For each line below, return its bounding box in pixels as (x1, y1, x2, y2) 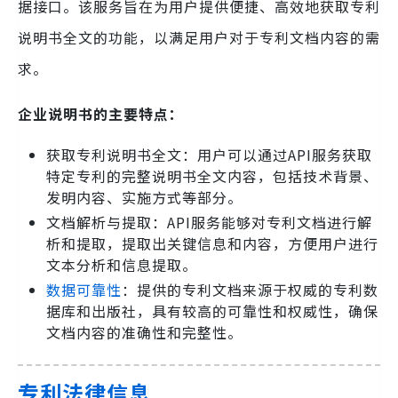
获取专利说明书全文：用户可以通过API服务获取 (46, 144, 372, 166)
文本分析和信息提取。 (46, 254, 197, 276)
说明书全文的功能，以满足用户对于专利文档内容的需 (18, 27, 380, 49)
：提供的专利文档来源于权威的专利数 (122, 279, 378, 301)
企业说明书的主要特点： (18, 103, 184, 125)
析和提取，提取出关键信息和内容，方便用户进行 (46, 233, 378, 255)
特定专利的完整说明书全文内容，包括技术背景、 (46, 165, 378, 187)
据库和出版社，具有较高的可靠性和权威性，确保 (46, 300, 378, 322)
